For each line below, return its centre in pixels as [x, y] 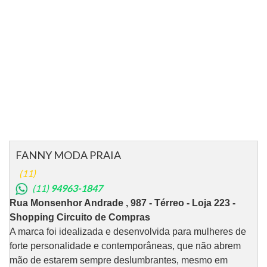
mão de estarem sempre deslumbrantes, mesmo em [119, 260]
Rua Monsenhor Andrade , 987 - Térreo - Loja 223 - [122, 203]
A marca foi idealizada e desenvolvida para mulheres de [128, 231]
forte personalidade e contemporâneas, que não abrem [125, 246]
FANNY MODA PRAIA [68, 155]
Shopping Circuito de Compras [80, 217]
